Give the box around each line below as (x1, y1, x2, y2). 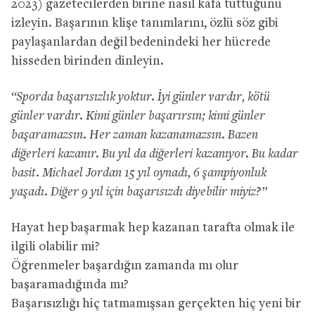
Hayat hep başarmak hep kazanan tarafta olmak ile (11, 221, 295, 235)
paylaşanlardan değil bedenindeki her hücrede (11, 35, 271, 49)
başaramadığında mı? (11, 278, 129, 292)
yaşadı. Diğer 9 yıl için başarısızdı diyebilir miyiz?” (11, 185, 267, 199)
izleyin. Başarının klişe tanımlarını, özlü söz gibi (11, 16, 278, 30)
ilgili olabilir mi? (11, 240, 100, 254)
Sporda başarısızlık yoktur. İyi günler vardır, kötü (16, 90, 270, 104)
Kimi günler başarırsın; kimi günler (86, 109, 265, 123)
